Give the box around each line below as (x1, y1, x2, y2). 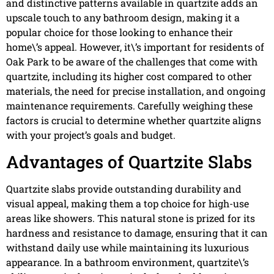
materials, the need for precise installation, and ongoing (6, 84, 265, 98)
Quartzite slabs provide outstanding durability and (6, 182, 242, 195)
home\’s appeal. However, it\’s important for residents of (6, 40, 264, 54)
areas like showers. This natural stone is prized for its (6, 211, 255, 224)
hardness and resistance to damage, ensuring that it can (6, 226, 268, 239)
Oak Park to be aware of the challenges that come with (6, 55, 257, 68)
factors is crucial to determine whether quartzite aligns (6, 114, 261, 127)
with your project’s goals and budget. (6, 128, 176, 142)
